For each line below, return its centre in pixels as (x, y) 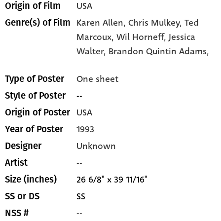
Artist (16, 163)
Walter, (93, 52)
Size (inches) (31, 180)
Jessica (182, 37)
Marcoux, (97, 37)
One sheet (98, 79)
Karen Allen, (103, 23)
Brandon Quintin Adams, (159, 52)
